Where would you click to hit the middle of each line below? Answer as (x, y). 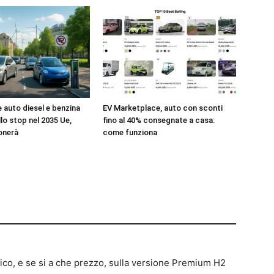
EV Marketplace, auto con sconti (163, 108)
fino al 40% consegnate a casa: (159, 120)
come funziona (130, 132)
